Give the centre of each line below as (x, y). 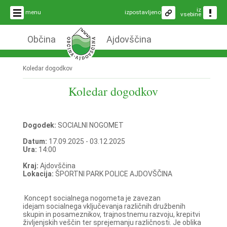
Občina (41, 39)
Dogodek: (40, 125)
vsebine (191, 14)
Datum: (35, 141)
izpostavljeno (143, 12)
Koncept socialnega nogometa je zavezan (91, 198)
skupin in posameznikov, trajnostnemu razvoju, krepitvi (111, 214)
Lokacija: (39, 174)
